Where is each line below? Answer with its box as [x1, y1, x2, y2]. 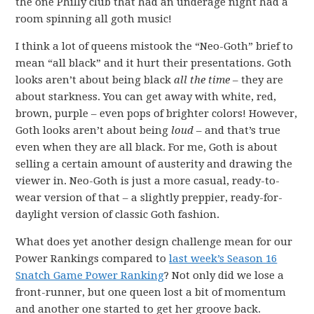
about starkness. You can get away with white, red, [15, 90, 277, 103]
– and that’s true [193, 124, 281, 137]
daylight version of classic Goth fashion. [15, 208, 220, 221]
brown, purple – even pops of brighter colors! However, [15, 107, 298, 120]
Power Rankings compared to [15, 252, 170, 265]
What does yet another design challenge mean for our [15, 235, 293, 248]
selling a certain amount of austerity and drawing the [15, 158, 293, 170]
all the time [174, 74, 231, 86]
